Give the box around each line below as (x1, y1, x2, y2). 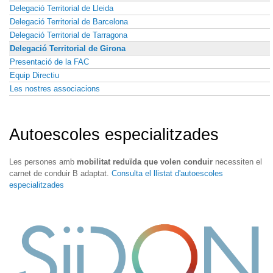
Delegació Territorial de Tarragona (10, 30, 127, 40)
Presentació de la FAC (10, 57, 89, 66)
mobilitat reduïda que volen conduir (77, 157, 213, 167)
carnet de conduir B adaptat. (9, 169, 112, 179)
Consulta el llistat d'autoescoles (112, 169, 223, 179)
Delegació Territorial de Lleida (10, 3, 113, 13)
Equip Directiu (10, 70, 59, 80)
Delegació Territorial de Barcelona (10, 16, 128, 26)
